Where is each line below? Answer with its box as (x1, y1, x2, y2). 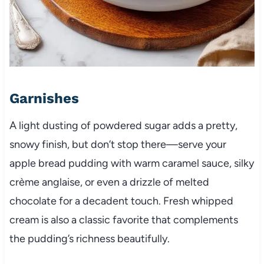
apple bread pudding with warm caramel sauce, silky (9, 157, 254, 170)
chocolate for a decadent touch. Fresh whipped (9, 194, 233, 208)
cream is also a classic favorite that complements (9, 213, 238, 227)
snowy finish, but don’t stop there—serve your (9, 138, 226, 151)
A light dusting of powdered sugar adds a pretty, (9, 119, 237, 133)
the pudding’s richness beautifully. (9, 232, 170, 246)
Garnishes (9, 90, 79, 107)
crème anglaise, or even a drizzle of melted (9, 176, 209, 189)
